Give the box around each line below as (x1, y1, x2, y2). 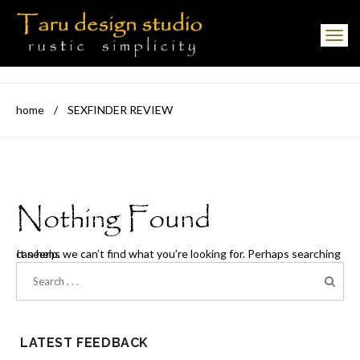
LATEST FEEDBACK (20, 334, 149, 350)
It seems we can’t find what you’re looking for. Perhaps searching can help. (16, 246, 60, 260)
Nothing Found (16, 196, 211, 243)
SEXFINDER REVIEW (67, 102, 173, 117)
